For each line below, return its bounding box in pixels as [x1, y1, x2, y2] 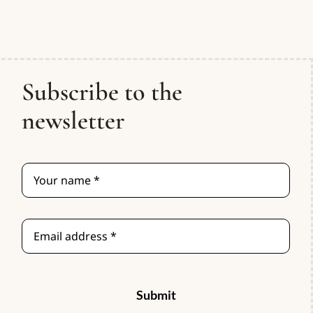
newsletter [22, 105, 125, 136]
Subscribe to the [22, 76, 183, 107]
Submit [136, 286, 176, 303]
